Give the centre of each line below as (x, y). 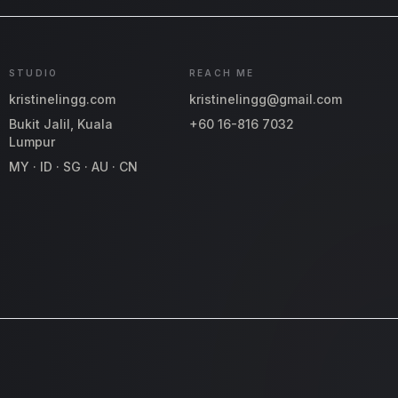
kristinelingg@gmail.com (266, 99)
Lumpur (32, 142)
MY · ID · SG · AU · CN (74, 167)
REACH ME (222, 73)
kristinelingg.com (63, 99)
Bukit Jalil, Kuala (61, 124)
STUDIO (34, 73)
